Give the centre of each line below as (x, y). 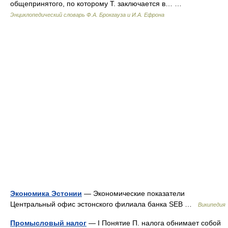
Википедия (212, 205)
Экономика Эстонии (46, 193)
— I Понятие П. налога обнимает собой (154, 223)
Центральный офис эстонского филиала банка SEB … (104, 204)
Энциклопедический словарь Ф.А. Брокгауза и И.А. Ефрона (87, 15)
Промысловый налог (48, 223)
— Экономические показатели (133, 193)
